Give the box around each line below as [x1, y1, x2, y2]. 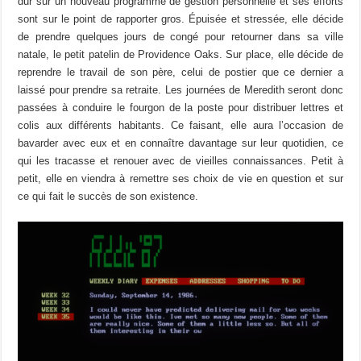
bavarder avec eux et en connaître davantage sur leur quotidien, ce [18, 136, 343, 149]
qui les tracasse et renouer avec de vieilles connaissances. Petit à [18, 154, 343, 167]
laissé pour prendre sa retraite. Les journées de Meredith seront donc [18, 83, 343, 96]
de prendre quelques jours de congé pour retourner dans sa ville [18, 30, 343, 43]
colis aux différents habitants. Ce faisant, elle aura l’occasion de [18, 118, 343, 131]
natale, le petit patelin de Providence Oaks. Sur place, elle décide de [18, 48, 343, 60]
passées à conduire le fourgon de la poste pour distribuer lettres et [18, 101, 343, 114]
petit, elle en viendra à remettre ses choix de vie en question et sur [18, 172, 343, 185]
